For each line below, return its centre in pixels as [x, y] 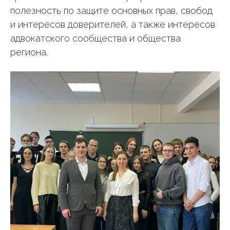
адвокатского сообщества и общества [95, 38]
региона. [29, 52]
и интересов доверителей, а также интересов [113, 24]
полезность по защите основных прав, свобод [111, 11]
